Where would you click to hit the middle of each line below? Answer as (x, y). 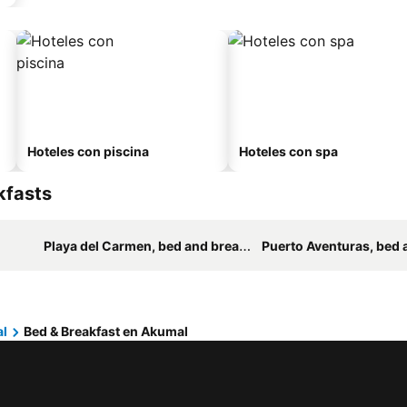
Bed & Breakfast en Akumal (106, 331)
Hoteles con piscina (88, 151)
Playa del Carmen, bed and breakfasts (141, 246)
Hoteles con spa (288, 151)
